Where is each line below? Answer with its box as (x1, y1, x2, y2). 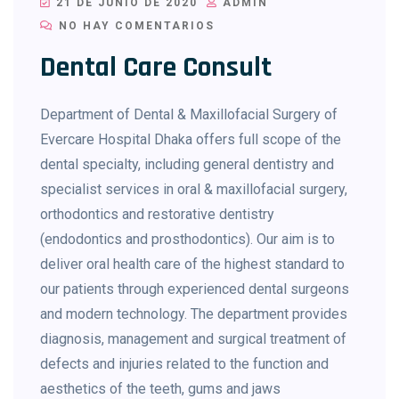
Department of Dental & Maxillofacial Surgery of (40, 106, 338, 124)
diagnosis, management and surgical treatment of (40, 330, 346, 348)
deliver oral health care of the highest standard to (40, 256, 345, 273)
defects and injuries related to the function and (40, 355, 329, 373)
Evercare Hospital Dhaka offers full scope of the (40, 131, 341, 149)
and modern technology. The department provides (40, 305, 347, 323)
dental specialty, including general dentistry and (40, 156, 334, 174)
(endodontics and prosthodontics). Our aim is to (40, 231, 335, 248)
